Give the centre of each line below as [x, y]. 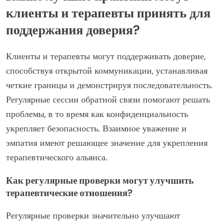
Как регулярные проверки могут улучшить [100, 180]
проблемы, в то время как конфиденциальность [97, 114]
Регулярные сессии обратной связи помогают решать [108, 99]
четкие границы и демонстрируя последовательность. [109, 85]
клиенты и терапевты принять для [108, 13]
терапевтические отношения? [69, 193]
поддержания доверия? [73, 30]
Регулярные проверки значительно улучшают [93, 215]
